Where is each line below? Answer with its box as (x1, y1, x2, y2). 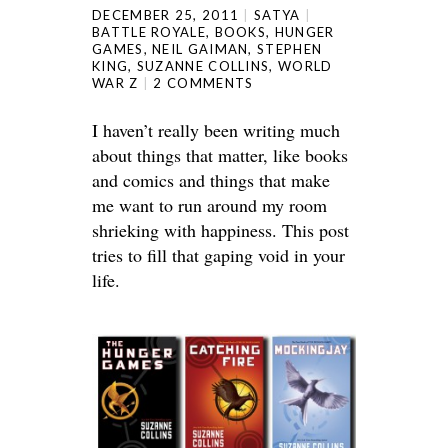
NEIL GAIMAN (152, 40, 249, 57)
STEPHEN (257, 40, 323, 57)
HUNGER (274, 23, 335, 40)
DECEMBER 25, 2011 (92, 6, 240, 23)
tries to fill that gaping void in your (92, 242, 345, 267)
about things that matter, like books (92, 142, 348, 167)
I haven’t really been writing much (92, 117, 340, 142)
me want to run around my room (92, 192, 327, 217)
